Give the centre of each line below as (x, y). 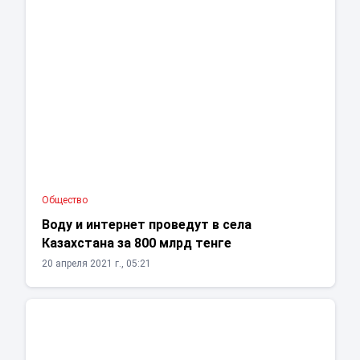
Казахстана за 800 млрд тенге (136, 243)
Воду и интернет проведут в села (146, 225)
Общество (64, 200)
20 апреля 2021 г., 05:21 (96, 264)
